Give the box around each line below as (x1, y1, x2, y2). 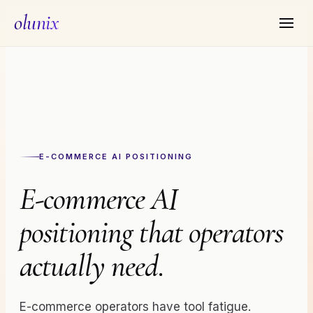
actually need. (20, 247, 164, 285)
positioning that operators (20, 214, 284, 252)
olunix (14, 10, 59, 36)
